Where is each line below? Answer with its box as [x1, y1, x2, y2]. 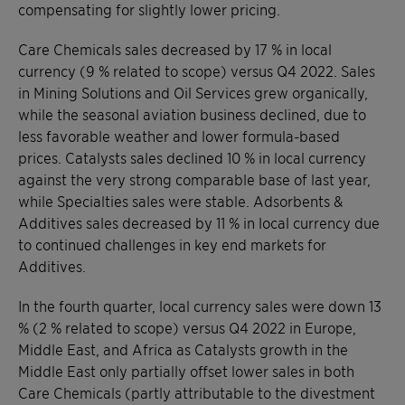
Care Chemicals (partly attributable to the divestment [18, 382, 375, 401]
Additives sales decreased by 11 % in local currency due [18, 212, 380, 231]
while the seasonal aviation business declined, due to [18, 104, 366, 123]
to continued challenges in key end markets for [18, 234, 326, 253]
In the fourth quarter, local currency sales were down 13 [18, 296, 381, 315]
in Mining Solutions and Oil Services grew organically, [18, 82, 368, 101]
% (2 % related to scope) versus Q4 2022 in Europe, [18, 317, 356, 336]
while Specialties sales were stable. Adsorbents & [18, 191, 343, 210]
